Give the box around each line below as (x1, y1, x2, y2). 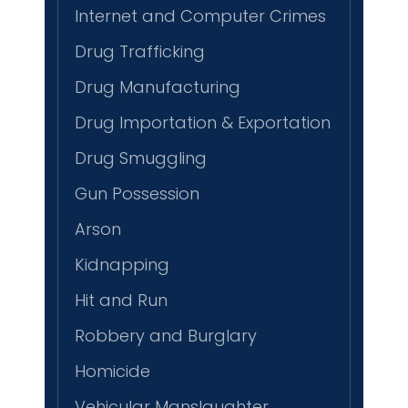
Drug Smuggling (75, 147, 207, 170)
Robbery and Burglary (75, 324, 257, 348)
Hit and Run (75, 289, 168, 312)
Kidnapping (75, 253, 169, 277)
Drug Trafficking (75, 40, 205, 64)
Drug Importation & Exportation (75, 111, 331, 135)
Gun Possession (75, 182, 199, 206)
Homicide (75, 360, 150, 383)
